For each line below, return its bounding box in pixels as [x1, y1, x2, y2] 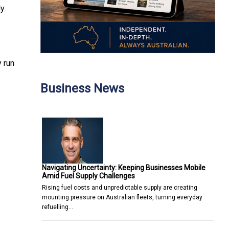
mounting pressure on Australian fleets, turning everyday [42, 193, 202, 201]
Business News [40, 81, 124, 96]
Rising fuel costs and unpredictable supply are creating [42, 184, 197, 191]
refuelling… [42, 203, 73, 211]
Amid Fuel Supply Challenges [42, 171, 135, 180]
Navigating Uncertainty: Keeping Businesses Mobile [42, 163, 205, 172]
